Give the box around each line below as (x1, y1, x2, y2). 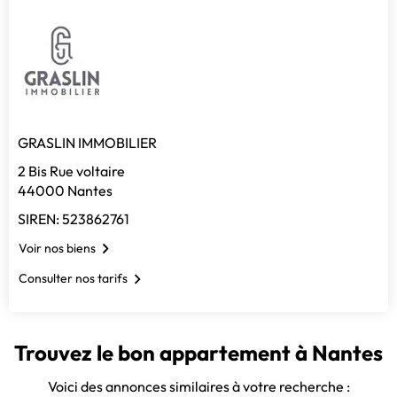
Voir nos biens (19, 240, 96, 257)
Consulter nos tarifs (19, 270, 128, 287)
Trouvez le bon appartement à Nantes (14, 339, 383, 367)
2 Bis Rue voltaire (18, 162, 125, 181)
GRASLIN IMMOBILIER (18, 134, 157, 152)
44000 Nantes (18, 182, 113, 200)
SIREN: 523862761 (18, 210, 129, 229)
